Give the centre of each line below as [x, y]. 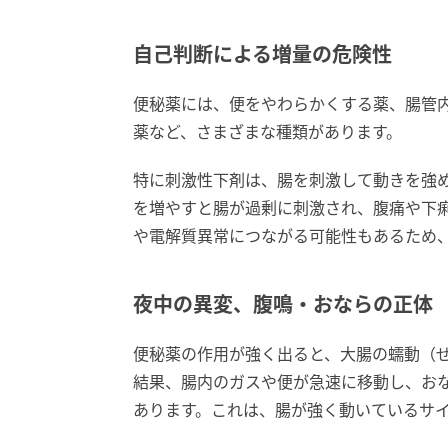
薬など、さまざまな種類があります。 [267, 132]
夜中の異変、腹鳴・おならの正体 [283, 305]
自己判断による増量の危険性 [262, 55]
